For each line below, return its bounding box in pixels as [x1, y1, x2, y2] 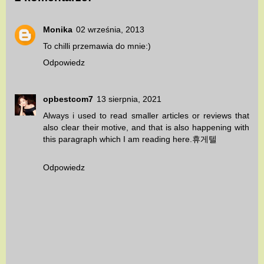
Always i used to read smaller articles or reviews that [43, 110, 249, 120]
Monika [43, 24, 72, 34]
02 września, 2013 [76, 24, 144, 34]
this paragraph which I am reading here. [43, 134, 192, 144]
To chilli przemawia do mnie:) [43, 41, 151, 51]
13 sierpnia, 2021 [97, 94, 161, 104]
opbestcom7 [43, 94, 93, 104]
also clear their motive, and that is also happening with [43, 122, 249, 132]
